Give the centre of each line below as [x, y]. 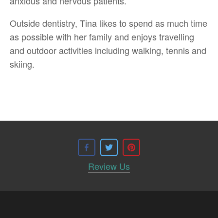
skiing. [22, 64]
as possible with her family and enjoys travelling [102, 36]
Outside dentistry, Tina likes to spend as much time [109, 23]
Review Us [109, 166]
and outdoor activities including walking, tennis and [108, 50]
